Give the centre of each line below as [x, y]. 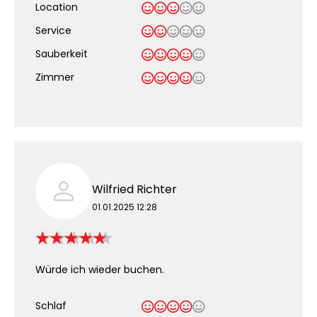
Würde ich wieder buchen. [100, 270]
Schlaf [51, 306]
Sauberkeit [62, 54]
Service [53, 30]
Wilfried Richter [134, 189]
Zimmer [55, 77]
